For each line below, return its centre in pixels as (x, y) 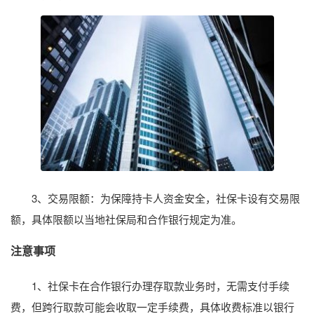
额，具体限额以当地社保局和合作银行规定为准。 (126, 219)
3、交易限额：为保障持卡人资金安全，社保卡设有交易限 (166, 198)
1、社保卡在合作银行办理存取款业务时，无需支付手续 (161, 286)
